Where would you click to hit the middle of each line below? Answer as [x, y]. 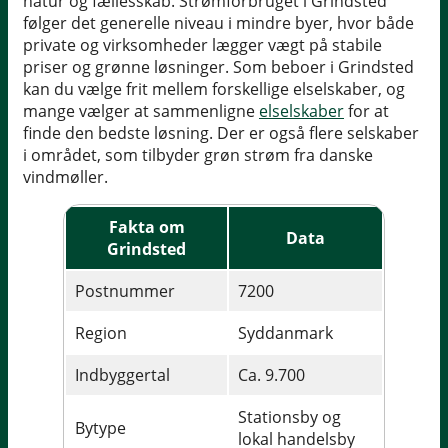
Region [101, 332]
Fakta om [146, 226]
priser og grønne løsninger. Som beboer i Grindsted [218, 66]
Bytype [100, 427]
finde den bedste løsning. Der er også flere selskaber [221, 132]
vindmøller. [65, 176]
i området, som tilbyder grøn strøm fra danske [198, 154]
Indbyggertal [122, 374]
